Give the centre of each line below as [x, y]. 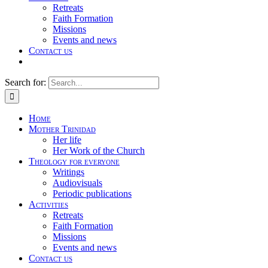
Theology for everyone [74, 161]
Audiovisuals [77, 183]
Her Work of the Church [99, 150]
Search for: [25, 82]
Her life [67, 140]
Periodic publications [92, 194]
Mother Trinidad [62, 129]
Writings [68, 172]
